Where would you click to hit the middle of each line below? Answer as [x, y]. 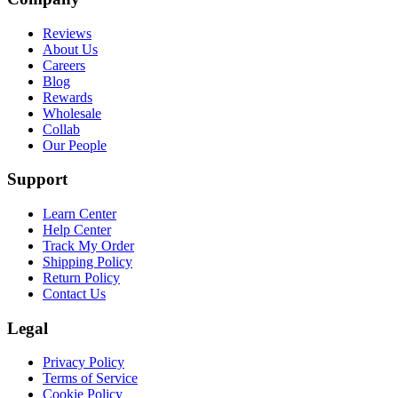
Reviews [67, 33]
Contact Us [74, 293]
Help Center [77, 229]
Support [37, 179]
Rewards [68, 97]
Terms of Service [90, 378]
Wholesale [72, 113]
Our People [75, 145]
